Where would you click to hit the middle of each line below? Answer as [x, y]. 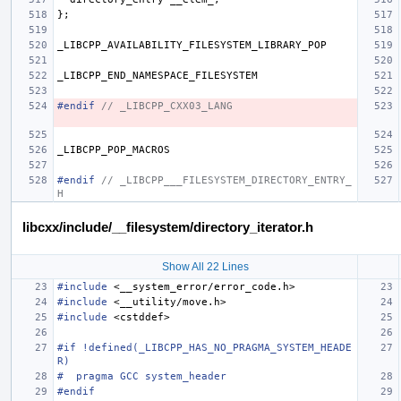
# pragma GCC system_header [142, 376]
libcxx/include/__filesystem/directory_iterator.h [168, 226]
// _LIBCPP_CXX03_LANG [167, 106]
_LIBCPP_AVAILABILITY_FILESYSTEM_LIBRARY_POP [192, 45]
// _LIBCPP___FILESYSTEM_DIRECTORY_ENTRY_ [226, 180]
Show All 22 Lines [205, 266]
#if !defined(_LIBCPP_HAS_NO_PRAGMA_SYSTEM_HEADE [205, 347]
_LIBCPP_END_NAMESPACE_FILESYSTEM [158, 75]
